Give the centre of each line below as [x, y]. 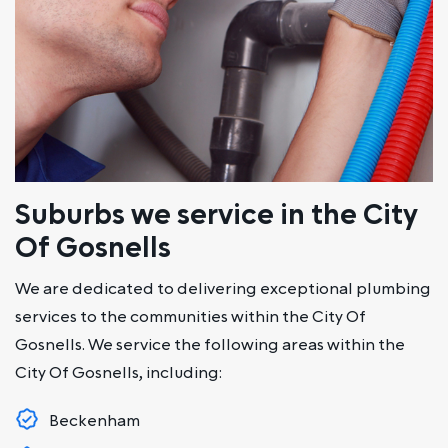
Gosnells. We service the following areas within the [210, 344]
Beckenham [94, 420]
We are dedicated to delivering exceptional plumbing [223, 288]
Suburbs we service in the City [216, 215]
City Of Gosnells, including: [118, 372]
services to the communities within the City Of [190, 316]
